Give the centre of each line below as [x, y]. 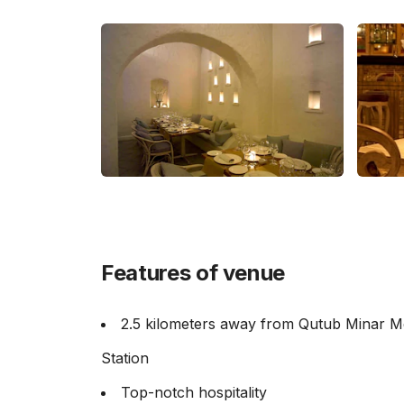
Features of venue [193, 273]
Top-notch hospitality [194, 392]
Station [125, 358]
